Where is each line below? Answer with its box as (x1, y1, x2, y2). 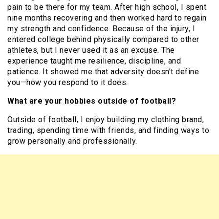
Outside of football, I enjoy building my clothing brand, (7, 115, 204, 125)
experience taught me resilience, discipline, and (7, 56, 181, 66)
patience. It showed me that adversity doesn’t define (7, 67, 199, 77)
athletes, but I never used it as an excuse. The (7, 45, 175, 55)
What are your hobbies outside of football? (7, 96, 176, 106)
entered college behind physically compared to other (7, 35, 199, 44)
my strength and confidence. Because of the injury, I (7, 24, 195, 34)
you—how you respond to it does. (7, 78, 128, 88)
